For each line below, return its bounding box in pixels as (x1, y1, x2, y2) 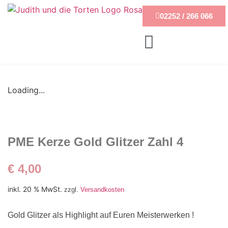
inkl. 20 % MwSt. (8, 184, 62, 193)
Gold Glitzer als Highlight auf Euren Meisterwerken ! (8, 211, 194, 220)
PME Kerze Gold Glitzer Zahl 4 (8, 134, 183, 149)
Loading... (8, 84, 45, 95)
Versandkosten (80, 185, 124, 193)
